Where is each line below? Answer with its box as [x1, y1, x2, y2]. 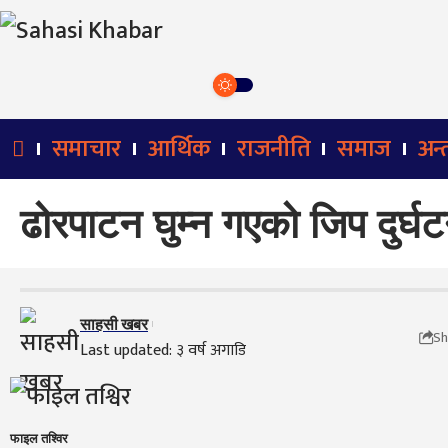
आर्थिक [147, 129, 211, 170]
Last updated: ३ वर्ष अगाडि [80, 337, 246, 365]
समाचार [51, 129, 121, 170]
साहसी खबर [80, 313, 148, 335]
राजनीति [237, 129, 311, 170]
